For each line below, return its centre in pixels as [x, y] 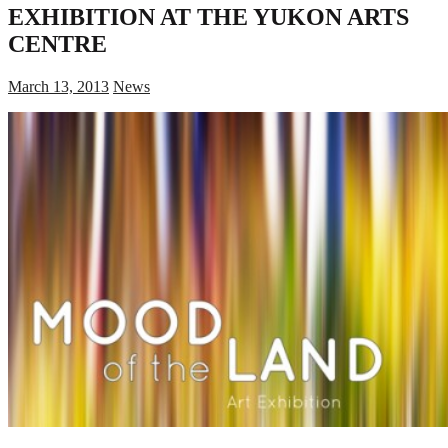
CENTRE [57, 43]
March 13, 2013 [58, 86]
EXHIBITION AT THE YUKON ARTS [208, 16]
